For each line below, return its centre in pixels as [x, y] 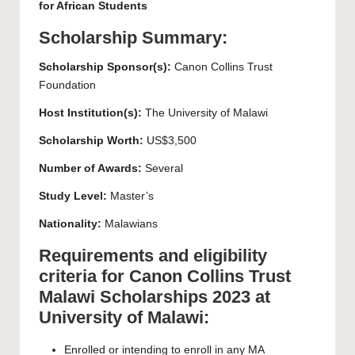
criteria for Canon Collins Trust [165, 277]
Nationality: [70, 224]
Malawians [130, 224]
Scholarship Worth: [91, 141]
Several [162, 169]
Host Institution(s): [90, 113]
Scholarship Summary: [133, 38]
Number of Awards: [90, 169]
